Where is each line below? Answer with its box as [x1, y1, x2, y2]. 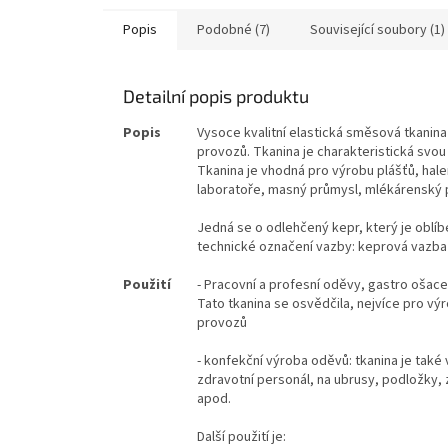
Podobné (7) [197, 19, 270, 40]
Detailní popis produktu [123, 84, 309, 107]
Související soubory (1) [310, 19, 445, 40]
